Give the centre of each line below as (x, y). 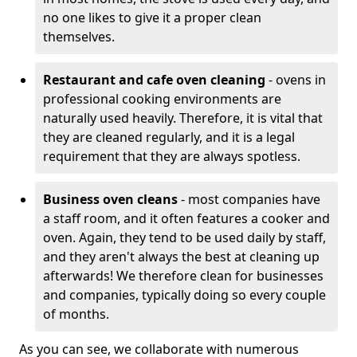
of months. (76, 314)
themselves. (79, 37)
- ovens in (296, 80)
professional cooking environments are (162, 99)
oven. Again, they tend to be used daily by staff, (184, 237)
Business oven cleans (110, 199)
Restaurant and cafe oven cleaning (154, 80)
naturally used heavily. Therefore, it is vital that (183, 118)
